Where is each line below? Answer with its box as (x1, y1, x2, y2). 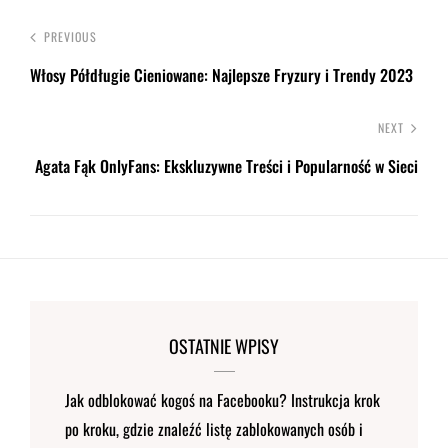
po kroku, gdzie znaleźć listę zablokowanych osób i (65, 417, 363, 442)
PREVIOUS (44, 28, 97, 46)
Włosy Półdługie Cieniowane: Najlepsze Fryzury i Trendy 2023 (30, 63, 413, 88)
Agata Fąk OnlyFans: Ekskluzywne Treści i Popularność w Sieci (35, 154, 418, 179)
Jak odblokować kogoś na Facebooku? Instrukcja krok (65, 388, 380, 413)
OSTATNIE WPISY (169, 333, 279, 360)
